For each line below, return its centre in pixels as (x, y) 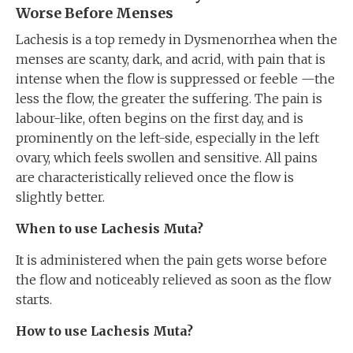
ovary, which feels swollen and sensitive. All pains (167, 158)
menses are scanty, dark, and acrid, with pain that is (171, 59)
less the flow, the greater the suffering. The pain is (169, 98)
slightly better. (60, 197)
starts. (34, 299)
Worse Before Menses (95, 13)
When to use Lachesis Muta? (110, 229)
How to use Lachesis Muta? (104, 331)
